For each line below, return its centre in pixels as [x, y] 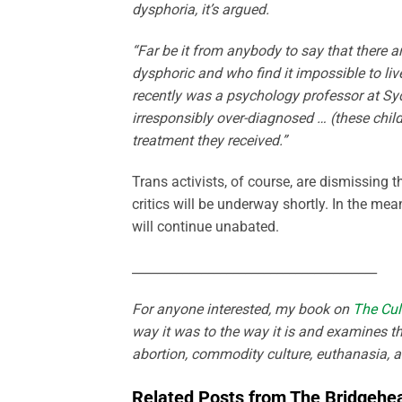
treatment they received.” [210, 141]
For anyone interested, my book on [242, 309]
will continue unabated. [205, 227]
